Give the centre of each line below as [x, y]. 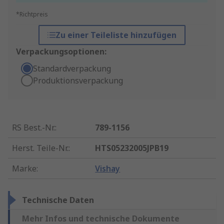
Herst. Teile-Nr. [40, 148]
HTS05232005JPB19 [132, 148]
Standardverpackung [72, 69]
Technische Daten [58, 200]
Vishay [108, 169]
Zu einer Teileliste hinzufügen [116, 35]
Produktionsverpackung [78, 81]
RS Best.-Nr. [33, 128]
